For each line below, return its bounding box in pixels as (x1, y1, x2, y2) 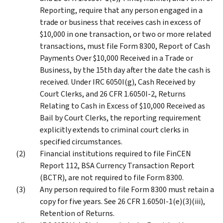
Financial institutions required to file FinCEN (40, 148, 191, 159)
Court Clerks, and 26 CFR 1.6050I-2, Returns (40, 88, 186, 99)
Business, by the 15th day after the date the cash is (40, 64, 211, 75)
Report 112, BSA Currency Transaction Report (40, 160, 195, 171)
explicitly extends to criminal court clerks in (40, 124, 189, 135)
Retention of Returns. (40, 208, 114, 219)
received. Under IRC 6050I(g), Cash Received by (40, 76, 195, 87)
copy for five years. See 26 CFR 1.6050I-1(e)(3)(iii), (40, 196, 205, 207)
